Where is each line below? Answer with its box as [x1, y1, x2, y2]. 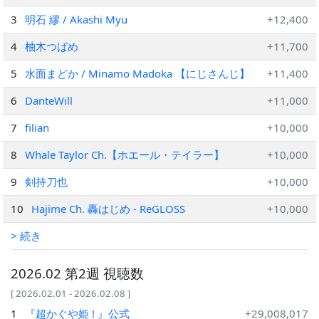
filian [25, 120, 50, 135]
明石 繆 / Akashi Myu [25, 12, 128, 26]
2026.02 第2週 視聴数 [11, 264, 144, 282]
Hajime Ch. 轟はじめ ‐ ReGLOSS [31, 202, 186, 216]
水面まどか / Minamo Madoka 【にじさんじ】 [25, 66, 251, 80]
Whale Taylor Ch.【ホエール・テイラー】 [25, 147, 225, 162]
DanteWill [25, 93, 73, 108]
